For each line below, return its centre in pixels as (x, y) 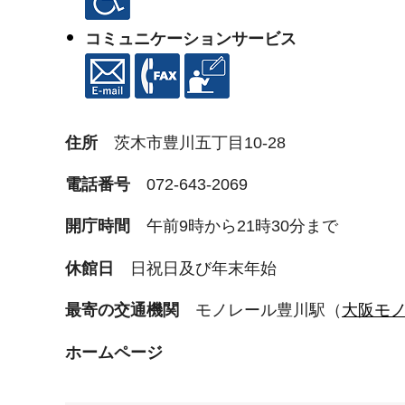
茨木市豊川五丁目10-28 (200, 142)
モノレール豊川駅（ (268, 311)
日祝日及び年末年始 (203, 268)
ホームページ (114, 352)
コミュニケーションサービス (190, 39)
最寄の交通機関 (130, 311)
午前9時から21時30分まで (242, 226)
